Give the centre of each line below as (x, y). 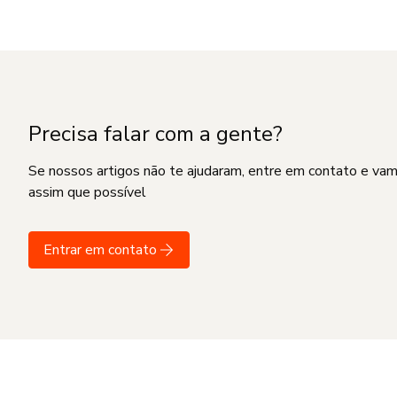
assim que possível (87, 192)
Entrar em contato (102, 250)
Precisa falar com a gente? (156, 134)
